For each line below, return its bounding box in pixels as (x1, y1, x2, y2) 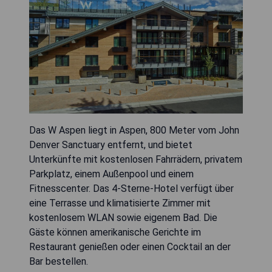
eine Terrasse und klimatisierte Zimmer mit (29, 197, 211, 209)
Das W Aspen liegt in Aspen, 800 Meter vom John (29, 124, 239, 137)
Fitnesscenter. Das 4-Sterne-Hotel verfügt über (29, 183, 234, 195)
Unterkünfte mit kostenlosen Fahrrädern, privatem (29, 154, 242, 166)
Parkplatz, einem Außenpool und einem (29, 168, 194, 180)
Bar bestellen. (29, 256, 88, 268)
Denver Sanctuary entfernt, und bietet (29, 139, 192, 151)
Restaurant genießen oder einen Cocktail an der (29, 241, 231, 253)
